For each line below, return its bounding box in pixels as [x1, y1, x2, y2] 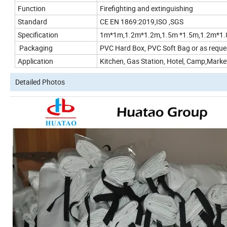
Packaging [18, 43, 53, 53]
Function [18, 4, 46, 14]
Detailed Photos [15, 77, 65, 87]
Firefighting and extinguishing [100, 4, 193, 14]
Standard [18, 17, 47, 27]
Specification [18, 30, 58, 40]
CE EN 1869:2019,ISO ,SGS [100, 17, 183, 27]
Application [18, 56, 53, 66]
